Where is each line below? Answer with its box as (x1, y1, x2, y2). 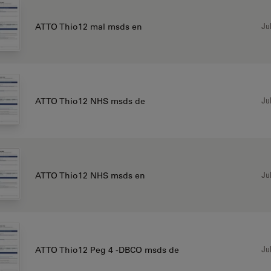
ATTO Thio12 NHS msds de (34, 95, 145, 106)
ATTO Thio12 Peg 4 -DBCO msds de (34, 244, 179, 255)
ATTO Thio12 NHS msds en (34, 169, 145, 181)
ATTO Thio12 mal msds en (34, 21, 142, 32)
